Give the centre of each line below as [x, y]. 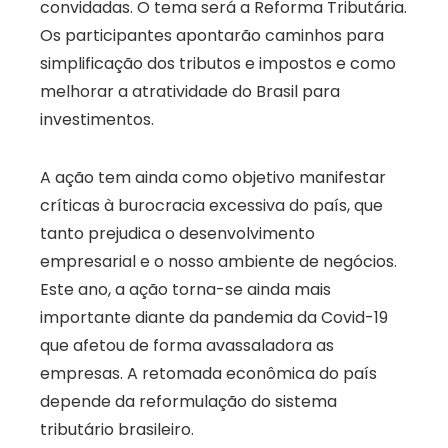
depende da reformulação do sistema [188, 402]
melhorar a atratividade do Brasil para [190, 92]
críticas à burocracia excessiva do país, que [211, 206]
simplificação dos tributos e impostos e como [218, 64]
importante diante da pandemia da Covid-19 [214, 318]
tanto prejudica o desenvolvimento [177, 234]
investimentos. [97, 120]
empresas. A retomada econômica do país [208, 374]
